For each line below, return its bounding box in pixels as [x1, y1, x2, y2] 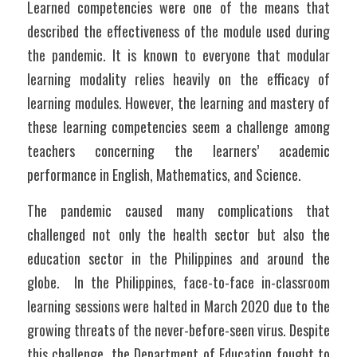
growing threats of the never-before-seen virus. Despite [27, 320, 330, 340]
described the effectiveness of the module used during [27, 21, 330, 41]
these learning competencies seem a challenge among [27, 116, 330, 137]
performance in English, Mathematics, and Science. [27, 164, 304, 185]
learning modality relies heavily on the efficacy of [27, 69, 330, 89]
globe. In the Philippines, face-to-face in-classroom [27, 272, 330, 292]
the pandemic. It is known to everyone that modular [27, 45, 330, 65]
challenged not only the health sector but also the [27, 224, 330, 245]
